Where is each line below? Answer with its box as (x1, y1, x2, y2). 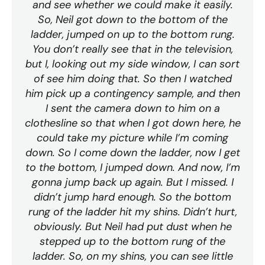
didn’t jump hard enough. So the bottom (34, 189, 231, 204)
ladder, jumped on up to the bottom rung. (30, 27, 235, 41)
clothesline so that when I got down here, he (24, 115, 241, 130)
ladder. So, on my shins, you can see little (32, 248, 233, 263)
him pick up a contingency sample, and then (25, 86, 240, 101)
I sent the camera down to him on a (45, 101, 220, 115)
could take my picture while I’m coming (37, 130, 228, 145)
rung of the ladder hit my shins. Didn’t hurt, (28, 204, 237, 219)
